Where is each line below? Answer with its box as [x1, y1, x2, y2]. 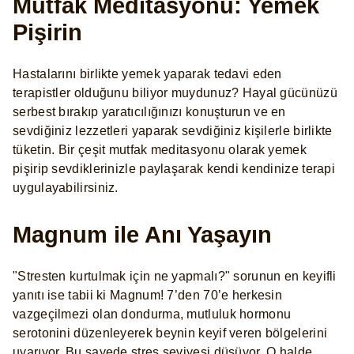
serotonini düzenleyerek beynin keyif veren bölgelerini [13, 326, 328, 341]
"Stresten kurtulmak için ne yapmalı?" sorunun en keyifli [13, 269, 337, 284]
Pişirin [13, 20, 82, 46]
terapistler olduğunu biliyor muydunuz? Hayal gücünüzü [13, 86, 337, 100]
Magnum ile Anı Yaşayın [13, 222, 272, 248]
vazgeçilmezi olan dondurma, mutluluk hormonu [13, 307, 292, 322]
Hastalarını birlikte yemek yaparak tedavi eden [13, 67, 282, 81]
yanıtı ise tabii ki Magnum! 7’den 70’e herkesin [13, 288, 283, 303]
